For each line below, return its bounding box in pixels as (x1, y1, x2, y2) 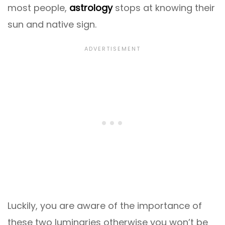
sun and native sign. (8, 18, 96, 31)
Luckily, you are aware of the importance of (8, 199, 202, 212)
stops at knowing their (113, 2, 215, 15)
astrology (69, 2, 113, 15)
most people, (8, 2, 69, 15)
